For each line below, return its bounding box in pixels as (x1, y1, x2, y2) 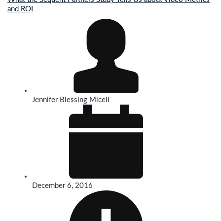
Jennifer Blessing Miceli (32, 96, 110, 104)
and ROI (7, 5, 33, 13)
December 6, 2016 (32, 182, 93, 189)
